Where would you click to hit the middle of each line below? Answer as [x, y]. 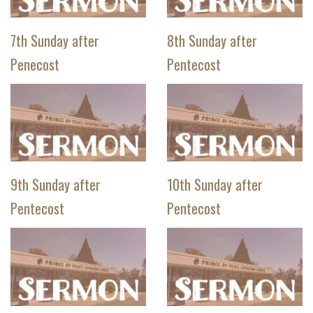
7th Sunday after [55, 41]
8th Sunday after [212, 41]
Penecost [35, 65]
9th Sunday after [56, 185]
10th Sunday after [215, 185]
